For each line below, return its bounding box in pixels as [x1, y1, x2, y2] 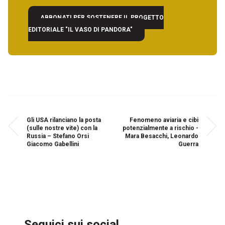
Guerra [178, 141, 198, 148]
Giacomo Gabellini [27, 141, 79, 148]
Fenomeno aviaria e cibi [129, 117, 198, 124]
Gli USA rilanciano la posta [27, 117, 101, 124]
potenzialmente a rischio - [122, 125, 198, 132]
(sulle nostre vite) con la [27, 125, 98, 132]
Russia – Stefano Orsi [27, 133, 89, 140]
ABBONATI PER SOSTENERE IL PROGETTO [40, 14, 164, 21]
